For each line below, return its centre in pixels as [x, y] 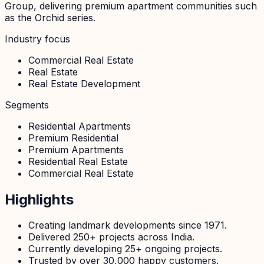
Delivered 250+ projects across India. [111, 237]
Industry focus [37, 39]
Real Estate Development [84, 83]
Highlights [39, 199]
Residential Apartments [80, 126]
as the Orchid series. [50, 17]
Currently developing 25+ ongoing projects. [125, 249]
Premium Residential [73, 138]
